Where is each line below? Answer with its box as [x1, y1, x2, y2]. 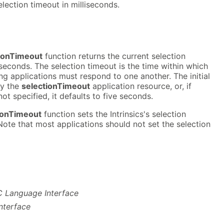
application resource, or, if [90, 81, 191, 91]
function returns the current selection [42, 51, 185, 61]
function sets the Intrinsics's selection [41, 109, 186, 119]
